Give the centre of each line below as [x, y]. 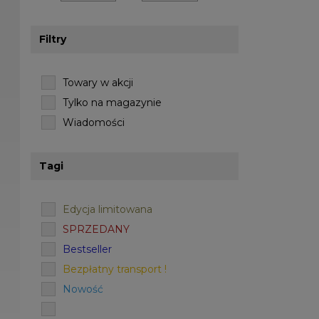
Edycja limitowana [108, 209]
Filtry [53, 39]
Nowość [83, 289]
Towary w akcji [98, 83]
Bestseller [88, 249]
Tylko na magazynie [113, 103]
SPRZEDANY [96, 229]
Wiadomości [94, 122]
